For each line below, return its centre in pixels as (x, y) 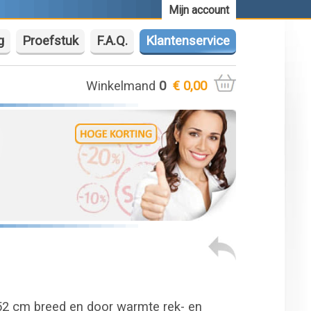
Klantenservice (188, 41)
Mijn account (199, 10)
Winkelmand (123, 86)
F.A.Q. (112, 41)
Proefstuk (51, 41)
